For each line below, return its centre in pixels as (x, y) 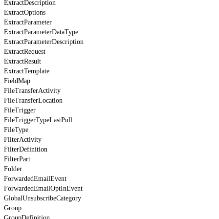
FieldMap (17, 81)
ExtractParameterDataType (41, 32)
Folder (13, 169)
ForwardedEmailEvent (35, 178)
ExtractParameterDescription (44, 42)
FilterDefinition (26, 149)
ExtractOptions (25, 12)
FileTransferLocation (33, 100)
